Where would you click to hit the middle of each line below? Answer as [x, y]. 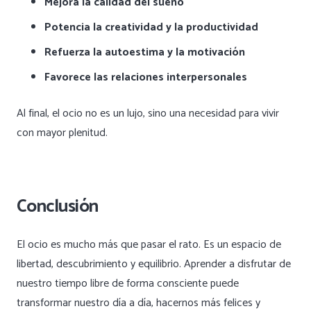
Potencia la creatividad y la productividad [151, 27]
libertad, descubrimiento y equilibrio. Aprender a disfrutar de [154, 264]
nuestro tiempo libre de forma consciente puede [128, 283]
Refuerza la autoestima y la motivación [145, 52]
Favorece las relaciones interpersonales [146, 77]
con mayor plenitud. [62, 133]
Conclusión [58, 207]
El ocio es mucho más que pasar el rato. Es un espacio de [149, 244]
